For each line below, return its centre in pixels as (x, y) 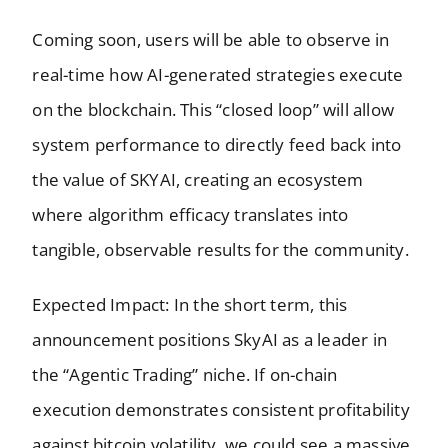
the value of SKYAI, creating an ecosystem (198, 179)
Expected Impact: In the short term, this (190, 304)
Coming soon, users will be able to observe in (211, 39)
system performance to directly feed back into (217, 144)
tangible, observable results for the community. (220, 249)
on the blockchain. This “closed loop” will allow (213, 109)
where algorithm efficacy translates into (190, 214)
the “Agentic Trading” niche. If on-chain (185, 374)
